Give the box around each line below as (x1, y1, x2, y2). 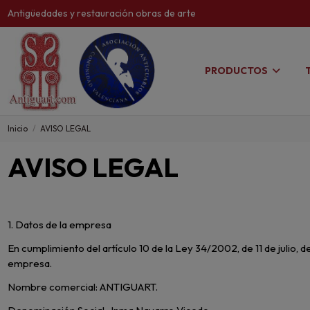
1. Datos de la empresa (8, 218, 112, 232)
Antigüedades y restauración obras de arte (8, 7, 197, 19)
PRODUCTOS (205, 64, 271, 77)
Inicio (8, 122, 28, 134)
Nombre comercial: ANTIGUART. (8, 280, 158, 294)
